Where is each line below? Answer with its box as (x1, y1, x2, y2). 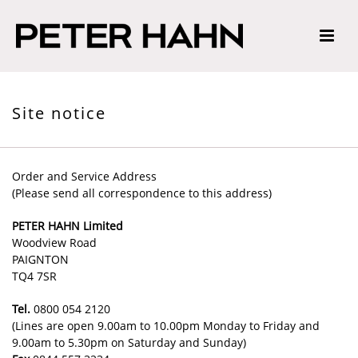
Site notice (12, 102, 106, 124)
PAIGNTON (12, 252, 69, 267)
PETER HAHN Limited (12, 218, 123, 233)
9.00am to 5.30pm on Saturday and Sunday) (12, 335, 246, 350)
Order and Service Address (12, 169, 157, 184)
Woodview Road (12, 235, 97, 250)
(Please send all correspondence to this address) (12, 185, 272, 201)
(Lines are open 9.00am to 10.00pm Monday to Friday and (12, 318, 320, 333)
